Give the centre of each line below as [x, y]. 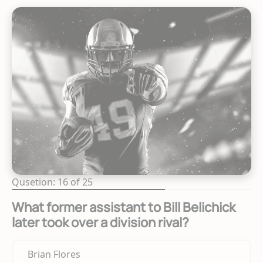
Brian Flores [54, 254]
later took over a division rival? [100, 223]
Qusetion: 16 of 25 [52, 182]
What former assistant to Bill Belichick [124, 208]
